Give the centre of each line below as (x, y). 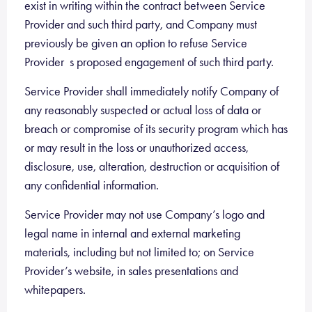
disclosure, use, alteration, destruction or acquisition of (152, 166)
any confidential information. (92, 185)
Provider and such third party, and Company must (141, 24)
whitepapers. (55, 290)
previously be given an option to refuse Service (136, 43)
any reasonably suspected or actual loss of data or (143, 110)
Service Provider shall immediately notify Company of (151, 91)
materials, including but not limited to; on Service (139, 252)
